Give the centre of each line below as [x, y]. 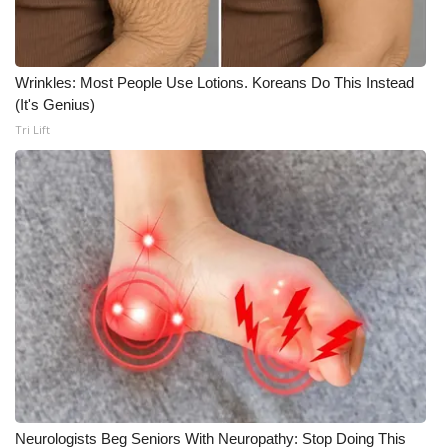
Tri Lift [32, 129]
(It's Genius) [55, 104]
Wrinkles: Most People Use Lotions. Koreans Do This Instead [214, 82]
